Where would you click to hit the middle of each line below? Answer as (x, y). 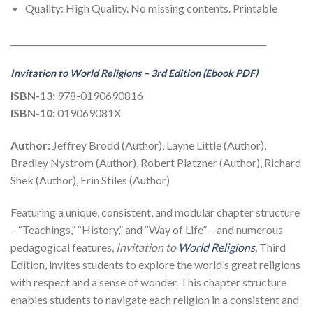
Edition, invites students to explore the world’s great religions (155, 264)
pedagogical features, (63, 247)
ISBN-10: (33, 113)
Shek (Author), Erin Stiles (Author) (90, 180)
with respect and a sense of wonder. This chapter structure (148, 282)
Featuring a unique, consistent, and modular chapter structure (155, 212)
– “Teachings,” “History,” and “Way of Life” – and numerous (147, 229)
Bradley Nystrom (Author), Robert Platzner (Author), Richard (156, 162)
